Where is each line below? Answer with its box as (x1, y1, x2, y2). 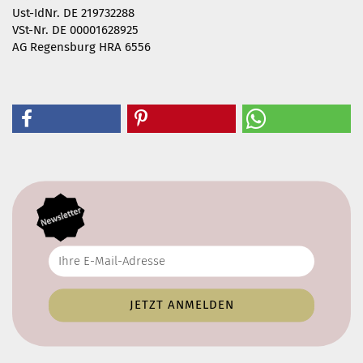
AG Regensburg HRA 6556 (12, 40, 151, 54)
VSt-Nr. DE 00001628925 (12, 23, 139, 37)
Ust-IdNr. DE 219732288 (12, 6, 135, 20)
